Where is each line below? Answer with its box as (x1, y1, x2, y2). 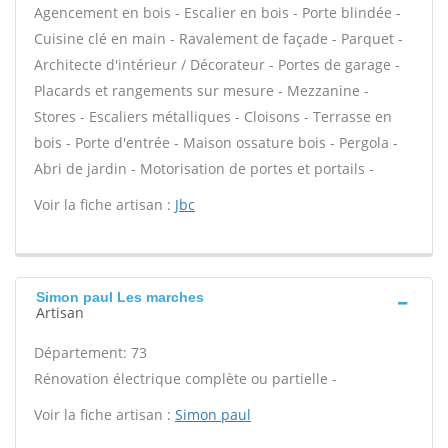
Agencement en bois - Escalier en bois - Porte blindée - (34, 3, 401, 22)
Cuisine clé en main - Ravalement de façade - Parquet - (34, 29, 403, 48)
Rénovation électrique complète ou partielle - (34, 369, 337, 388)
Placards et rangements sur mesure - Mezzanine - (34, 81, 369, 100)
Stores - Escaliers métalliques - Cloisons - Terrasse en (34, 107, 392, 126)
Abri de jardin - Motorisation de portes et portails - (34, 159, 374, 178)
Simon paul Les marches (36, 289, 204, 305)
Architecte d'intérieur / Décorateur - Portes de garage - (34, 55, 400, 74)
